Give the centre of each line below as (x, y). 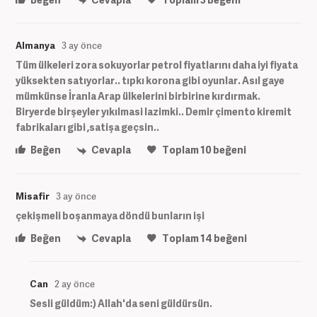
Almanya (35, 46)
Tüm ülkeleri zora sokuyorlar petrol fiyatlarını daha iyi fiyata (157, 65)
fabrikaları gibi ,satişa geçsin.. (87, 127)
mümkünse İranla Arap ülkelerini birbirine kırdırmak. (138, 96)
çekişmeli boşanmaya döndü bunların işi (110, 215)
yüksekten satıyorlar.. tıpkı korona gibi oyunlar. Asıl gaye (150, 81)
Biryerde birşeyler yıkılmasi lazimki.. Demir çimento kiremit (154, 112)
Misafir (33, 196)
